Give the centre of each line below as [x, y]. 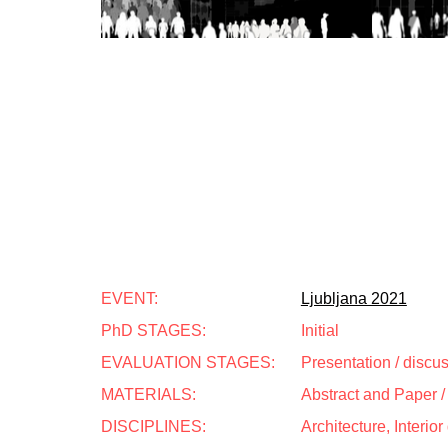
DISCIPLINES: [153, 426]
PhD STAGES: [153, 330]
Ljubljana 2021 [353, 298]
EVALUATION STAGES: [188, 362]
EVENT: [129, 298]
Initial [319, 330]
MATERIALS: [148, 394]
